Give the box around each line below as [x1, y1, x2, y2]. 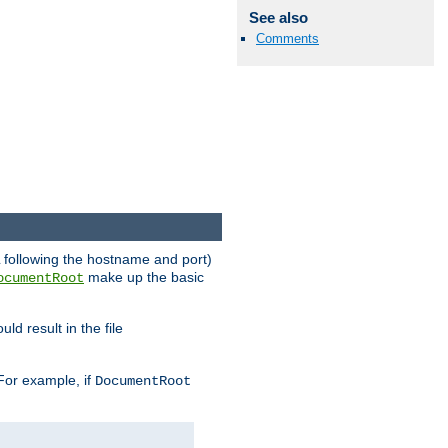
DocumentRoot [95, 373, 191, 390]
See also [248, 8, 308, 26]
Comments [256, 30, 319, 46]
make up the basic [84, 269, 204, 286]
